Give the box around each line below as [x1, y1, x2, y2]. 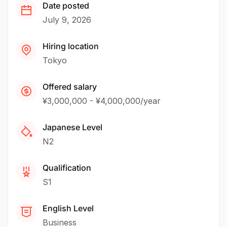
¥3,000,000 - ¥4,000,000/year [43, 95, 161, 106]
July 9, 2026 [43, 14, 91, 25]
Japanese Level [43, 122, 102, 132]
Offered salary [43, 81, 97, 92]
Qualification [43, 162, 91, 173]
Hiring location [43, 41, 99, 51]
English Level [43, 203, 94, 213]
